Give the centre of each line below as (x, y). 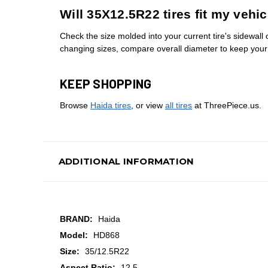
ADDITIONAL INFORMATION (126, 162)
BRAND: (76, 219)
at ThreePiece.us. (227, 106)
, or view (148, 106)
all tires (179, 106)
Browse (75, 106)
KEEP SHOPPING (106, 84)
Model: (74, 235)
